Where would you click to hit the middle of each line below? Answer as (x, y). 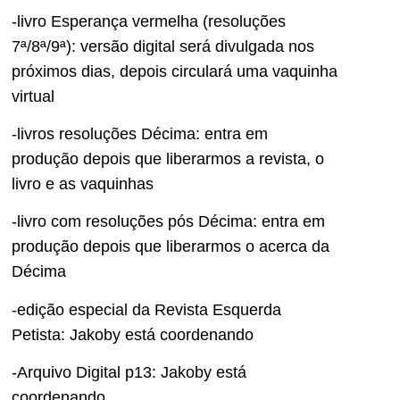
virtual (33, 96)
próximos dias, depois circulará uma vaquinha (175, 71)
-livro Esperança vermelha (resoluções (149, 21)
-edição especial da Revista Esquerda (146, 309)
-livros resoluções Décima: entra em (140, 133)
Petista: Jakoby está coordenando (133, 334)
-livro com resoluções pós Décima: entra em (168, 222)
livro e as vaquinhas (83, 183)
